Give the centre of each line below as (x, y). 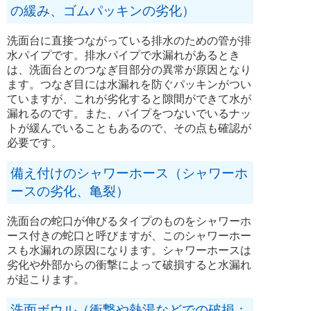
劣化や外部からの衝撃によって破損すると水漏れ (129, 264)
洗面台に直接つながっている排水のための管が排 (129, 40)
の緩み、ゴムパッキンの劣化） (103, 10)
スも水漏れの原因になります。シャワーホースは (129, 250)
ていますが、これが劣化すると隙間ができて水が (129, 99)
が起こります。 (46, 279)
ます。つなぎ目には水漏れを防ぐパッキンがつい (129, 84)
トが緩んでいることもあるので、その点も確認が (129, 128)
